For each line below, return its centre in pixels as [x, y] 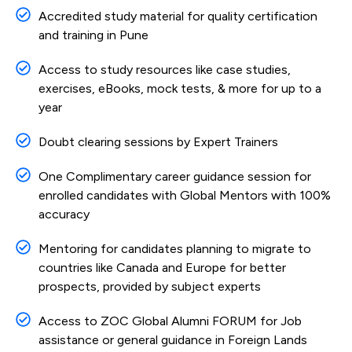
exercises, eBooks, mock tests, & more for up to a [180, 88]
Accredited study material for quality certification [178, 16]
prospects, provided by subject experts [149, 286]
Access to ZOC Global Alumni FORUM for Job [170, 321]
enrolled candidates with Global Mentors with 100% [184, 195]
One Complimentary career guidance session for [174, 176]
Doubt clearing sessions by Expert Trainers [158, 141]
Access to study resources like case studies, [164, 69]
